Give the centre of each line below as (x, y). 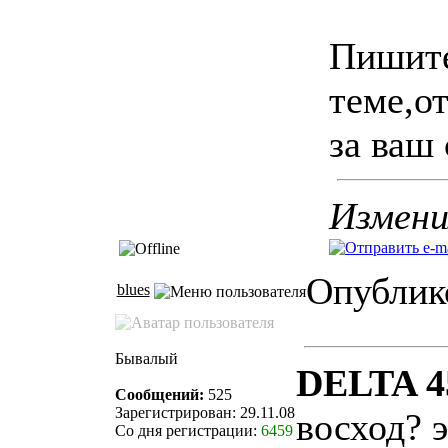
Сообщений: (159, 395)
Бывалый (146, 359)
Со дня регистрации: (188, 431)
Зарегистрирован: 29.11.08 (205, 413)
